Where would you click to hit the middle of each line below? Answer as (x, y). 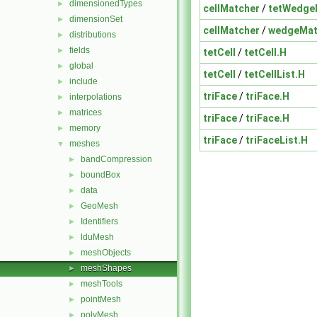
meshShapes (106, 268)
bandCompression (116, 159)
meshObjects (106, 253)
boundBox (100, 175)
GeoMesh (99, 206)
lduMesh (97, 237)
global (81, 66)
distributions (93, 35)
